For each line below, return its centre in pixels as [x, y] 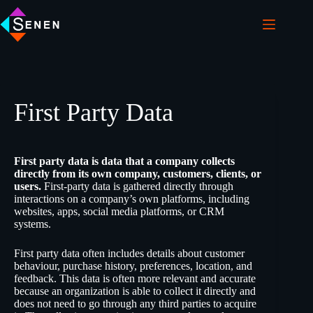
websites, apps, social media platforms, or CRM [119, 211]
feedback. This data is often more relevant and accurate [135, 278]
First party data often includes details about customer [129, 253]
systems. [32, 224]
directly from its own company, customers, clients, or [138, 174]
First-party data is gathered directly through [137, 186]
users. [28, 186]
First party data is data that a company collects [124, 161]
